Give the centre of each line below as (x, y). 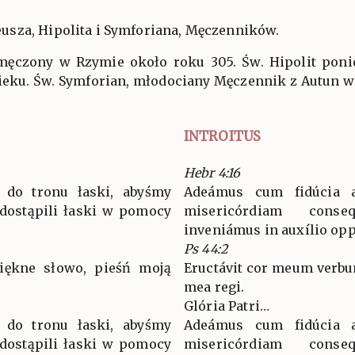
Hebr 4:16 (212, 172)
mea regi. (214, 286)
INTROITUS (223, 136)
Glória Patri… (227, 305)
